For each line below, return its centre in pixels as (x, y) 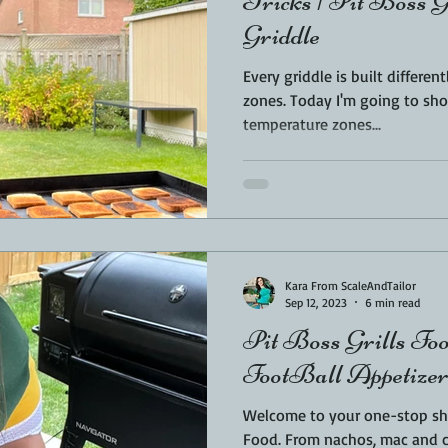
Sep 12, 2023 (316, 302)
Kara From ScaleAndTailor (350, 285)
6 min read (392, 302)
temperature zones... (312, 124)
